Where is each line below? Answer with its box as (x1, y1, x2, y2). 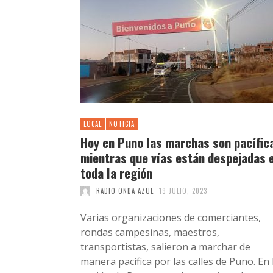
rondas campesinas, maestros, (80, 225, 219, 239)
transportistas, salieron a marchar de (80, 239, 250, 253)
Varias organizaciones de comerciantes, (80, 210, 261, 224)
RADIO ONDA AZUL (96, 185, 154, 196)
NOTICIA (109, 118, 135, 129)
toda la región (80, 163, 152, 182)
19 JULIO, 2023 (159, 185, 207, 196)
